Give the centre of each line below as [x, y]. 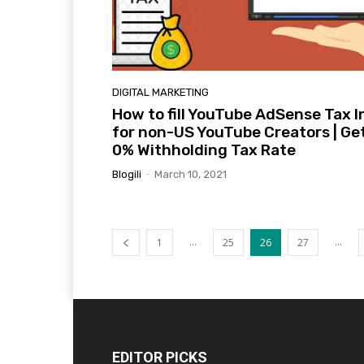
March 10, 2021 [191, 175]
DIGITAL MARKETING [160, 93]
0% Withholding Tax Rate [204, 150]
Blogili [127, 175]
